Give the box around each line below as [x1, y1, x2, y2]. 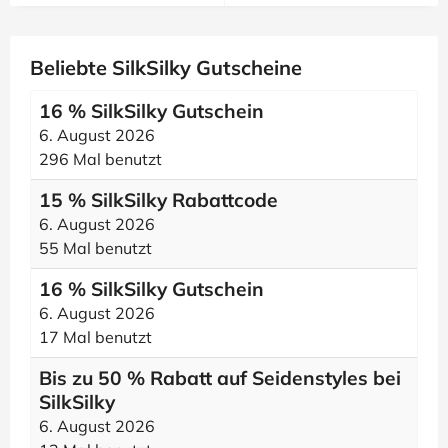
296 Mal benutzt [39, 149, 162, 169]
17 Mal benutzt [39, 327, 152, 347]
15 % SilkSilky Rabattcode [39, 188, 278, 212]
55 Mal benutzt [39, 238, 152, 258]
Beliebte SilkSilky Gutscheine [30, 55, 302, 80]
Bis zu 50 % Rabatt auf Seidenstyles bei [39, 366, 401, 390]
